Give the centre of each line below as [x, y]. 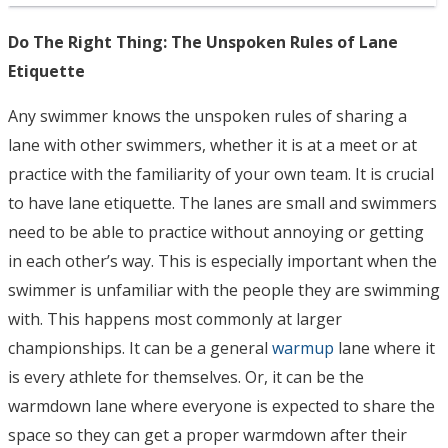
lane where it [384, 348]
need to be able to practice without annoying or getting [216, 232]
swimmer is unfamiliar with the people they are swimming [224, 290]
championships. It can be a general [140, 348]
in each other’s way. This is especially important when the [222, 261]
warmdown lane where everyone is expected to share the [221, 406]
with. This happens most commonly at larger [175, 319]
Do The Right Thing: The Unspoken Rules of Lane [203, 42]
